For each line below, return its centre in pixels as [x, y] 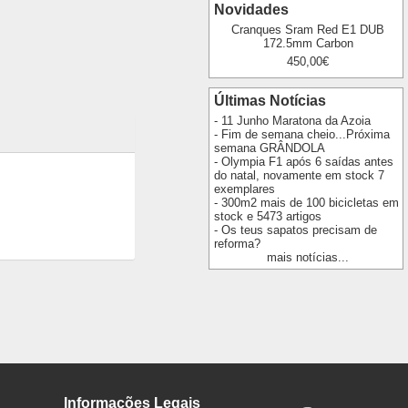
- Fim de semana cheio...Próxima [301, 134]
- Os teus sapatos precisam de [295, 229]
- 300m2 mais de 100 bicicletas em [306, 202]
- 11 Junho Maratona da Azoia [292, 120]
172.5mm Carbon [308, 43]
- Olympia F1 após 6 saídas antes [303, 161]
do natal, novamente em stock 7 [299, 175]
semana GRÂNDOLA [269, 148]
